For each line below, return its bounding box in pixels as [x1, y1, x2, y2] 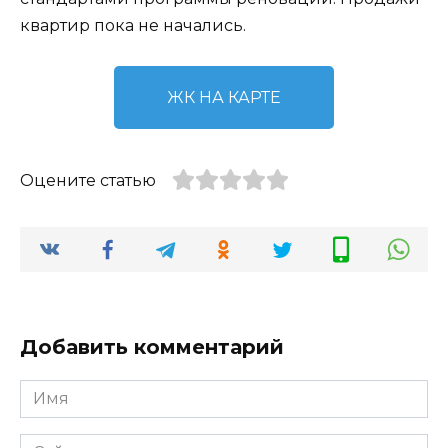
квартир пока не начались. [20, 16, 246, 36]
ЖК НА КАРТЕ [167, 88, 281, 108]
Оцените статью [20, 171, 156, 191]
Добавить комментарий [20, 334, 284, 359]
